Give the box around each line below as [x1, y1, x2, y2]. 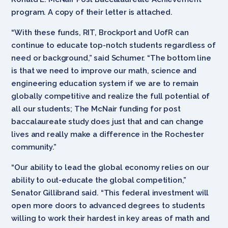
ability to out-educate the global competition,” [11, 175, 186, 185]
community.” [11, 142, 59, 152]
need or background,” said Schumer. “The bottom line [11, 53, 211, 63]
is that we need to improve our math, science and [11, 66, 197, 75]
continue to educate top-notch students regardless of [11, 40, 216, 50]
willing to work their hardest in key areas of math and [11, 213, 210, 223]
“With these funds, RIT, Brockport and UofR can [11, 27, 189, 37]
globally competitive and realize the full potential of [11, 91, 210, 101]
